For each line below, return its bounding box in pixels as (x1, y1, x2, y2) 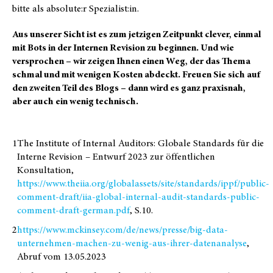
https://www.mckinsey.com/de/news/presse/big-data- (17, 223, 228, 237)
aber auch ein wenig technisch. (12, 94, 138, 108)
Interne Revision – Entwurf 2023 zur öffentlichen (17, 150, 215, 164)
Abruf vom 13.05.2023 (17, 250, 106, 264)
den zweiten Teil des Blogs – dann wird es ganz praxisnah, (12, 80, 246, 94)
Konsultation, (17, 163, 74, 177)
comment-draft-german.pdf (17, 204, 130, 218)
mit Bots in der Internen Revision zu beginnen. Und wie (12, 40, 234, 54)
